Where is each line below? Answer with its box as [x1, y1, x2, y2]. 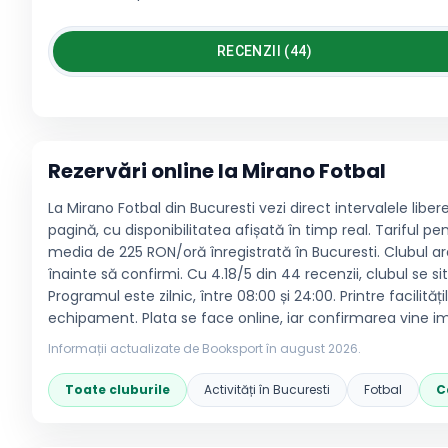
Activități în [204, 381, 273, 398]
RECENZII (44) [216, 43, 313, 59]
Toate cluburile [65, 381, 170, 398]
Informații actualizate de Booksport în [48, 340, 280, 357]
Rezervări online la [48, 157, 242, 185]
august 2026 [280, 340, 358, 357]
